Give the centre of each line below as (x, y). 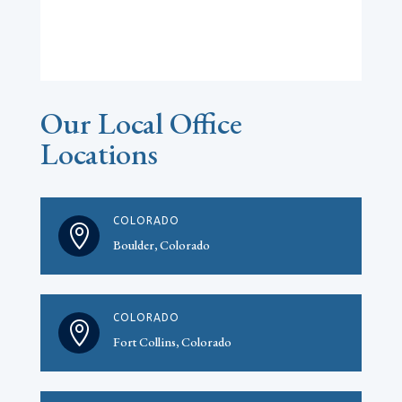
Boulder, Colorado (161, 245)
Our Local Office (141, 123)
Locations (99, 154)
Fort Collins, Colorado (172, 342)
